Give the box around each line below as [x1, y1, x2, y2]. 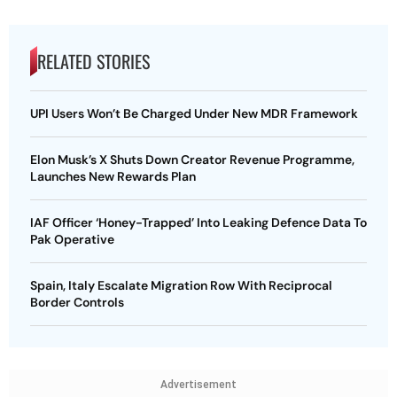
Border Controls [30, 294, 124, 310]
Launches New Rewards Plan [30, 168, 196, 184]
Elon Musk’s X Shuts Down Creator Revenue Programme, [30, 152, 354, 167]
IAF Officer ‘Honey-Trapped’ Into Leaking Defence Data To [30, 214, 367, 230]
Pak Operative [30, 231, 114, 247]
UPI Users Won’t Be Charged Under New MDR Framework [30, 105, 358, 121]
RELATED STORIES [37, 48, 150, 74]
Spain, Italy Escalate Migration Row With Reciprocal [30, 277, 332, 293]
